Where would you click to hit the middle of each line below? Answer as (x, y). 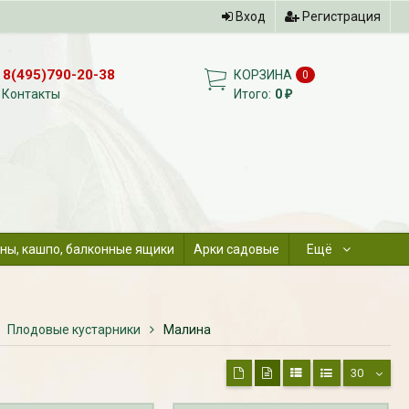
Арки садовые (236, 249)
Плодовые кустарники (73, 329)
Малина (187, 329)
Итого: (253, 94)
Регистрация (340, 16)
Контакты (31, 94)
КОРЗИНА (263, 75)
